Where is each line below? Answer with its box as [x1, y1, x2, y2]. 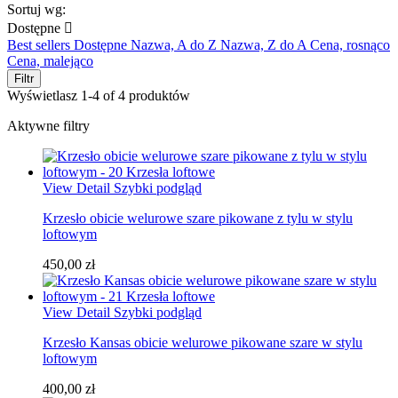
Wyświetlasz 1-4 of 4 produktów [7, 88, 190, 104]
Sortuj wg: [7, 2, 66, 18]
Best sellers [7, 37, 74, 53]
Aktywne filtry [7, 118, 90, 134]
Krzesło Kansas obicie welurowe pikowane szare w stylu [43, 335, 362, 351]
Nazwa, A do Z [131, 37, 220, 53]
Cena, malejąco [7, 53, 93, 69]
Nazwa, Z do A [220, 37, 310, 53]
